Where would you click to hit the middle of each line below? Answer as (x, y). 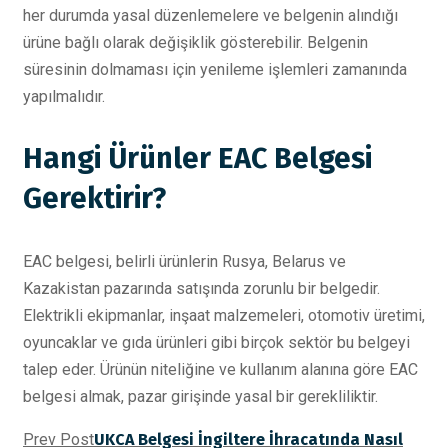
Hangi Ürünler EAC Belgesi (197, 159)
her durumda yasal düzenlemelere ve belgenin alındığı (210, 16)
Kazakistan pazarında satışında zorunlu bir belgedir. (201, 289)
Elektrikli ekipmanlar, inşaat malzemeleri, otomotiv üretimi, (224, 316)
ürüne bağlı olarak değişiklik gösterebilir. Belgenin (195, 43)
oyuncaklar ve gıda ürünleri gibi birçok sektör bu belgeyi (216, 343)
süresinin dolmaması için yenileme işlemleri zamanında (215, 70)
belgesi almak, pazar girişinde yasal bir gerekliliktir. (200, 397)
